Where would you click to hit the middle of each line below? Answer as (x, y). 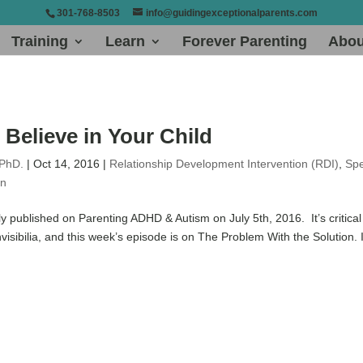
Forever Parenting (245, 41)
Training (40, 41)
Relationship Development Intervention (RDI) (224, 164)
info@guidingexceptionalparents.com (232, 13)
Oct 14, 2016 (67, 164)
